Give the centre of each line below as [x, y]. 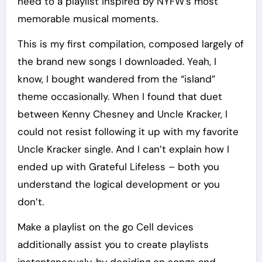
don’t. [30, 202]
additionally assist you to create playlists [113, 245]
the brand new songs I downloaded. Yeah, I [117, 62]
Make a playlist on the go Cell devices [105, 227]
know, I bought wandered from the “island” [116, 79]
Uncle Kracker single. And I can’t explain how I [123, 149]
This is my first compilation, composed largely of [130, 44]
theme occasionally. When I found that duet [120, 97]
